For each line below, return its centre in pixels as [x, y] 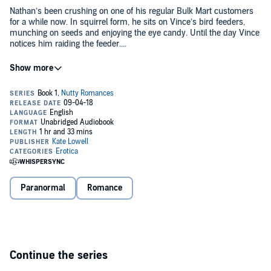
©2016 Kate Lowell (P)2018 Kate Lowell [81, 63]
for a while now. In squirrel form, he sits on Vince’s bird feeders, [127, 22]
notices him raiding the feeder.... [68, 44]
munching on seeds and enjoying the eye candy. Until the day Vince [135, 33]
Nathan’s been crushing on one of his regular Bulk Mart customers [132, 11]
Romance [105, 188]
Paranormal [43, 188]
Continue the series [59, 256]
